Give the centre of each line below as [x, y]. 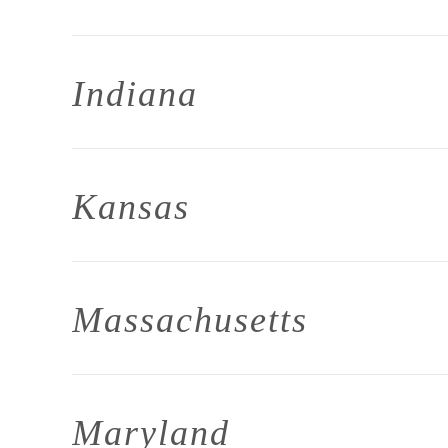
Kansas [131, 207]
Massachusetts [190, 320]
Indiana [135, 94]
